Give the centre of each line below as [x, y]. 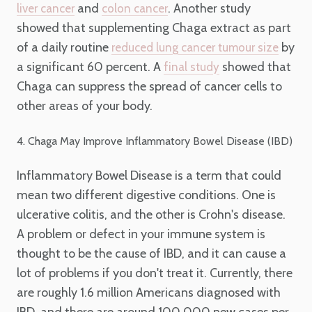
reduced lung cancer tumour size [195, 47]
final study [192, 67]
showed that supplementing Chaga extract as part [154, 28]
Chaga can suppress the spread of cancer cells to [149, 86]
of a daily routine [64, 47]
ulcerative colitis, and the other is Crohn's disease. [151, 215]
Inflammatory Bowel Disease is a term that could [149, 176]
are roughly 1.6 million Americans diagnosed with [149, 293]
